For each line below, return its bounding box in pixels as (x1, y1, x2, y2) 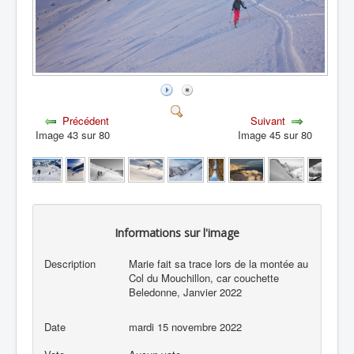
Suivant (250, 112, 286, 128)
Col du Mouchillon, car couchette (129, 270, 280, 285)
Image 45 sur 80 (238, 126, 319, 142)
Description (43, 256, 96, 271)
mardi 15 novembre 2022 (129, 318, 243, 334)
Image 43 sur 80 (35, 126, 116, 142)
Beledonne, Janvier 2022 (129, 284, 243, 299)
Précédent (62, 112, 110, 128)
